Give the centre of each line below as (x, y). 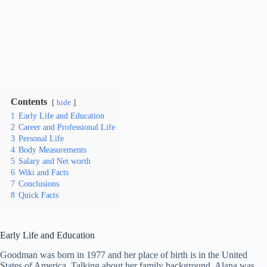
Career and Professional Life (67, 127)
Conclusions (39, 184)
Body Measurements (52, 150)
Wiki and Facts (44, 173)
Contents (29, 102)
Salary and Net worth (55, 161)
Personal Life (41, 139)
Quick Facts (38, 195)
